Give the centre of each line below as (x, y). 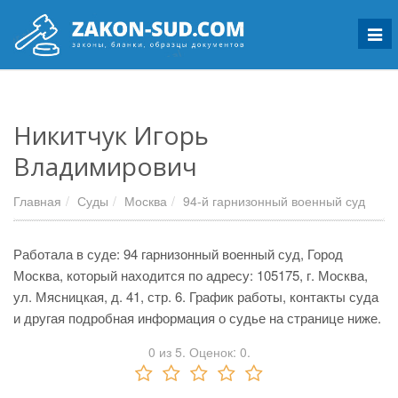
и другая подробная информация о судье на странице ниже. (197, 318)
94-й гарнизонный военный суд (274, 201)
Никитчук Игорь (111, 135)
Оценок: (212, 352)
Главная (37, 201)
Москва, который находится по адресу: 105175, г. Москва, (191, 275)
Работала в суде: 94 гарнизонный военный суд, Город (178, 254)
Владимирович (105, 166)
